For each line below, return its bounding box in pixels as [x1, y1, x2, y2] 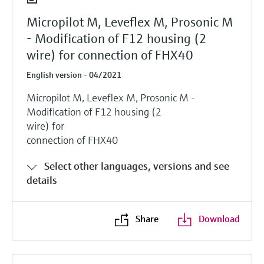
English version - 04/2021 [27, 69, 121, 80]
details [27, 173, 57, 187]
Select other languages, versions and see [44, 159, 229, 173]
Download [198, 212, 240, 225]
